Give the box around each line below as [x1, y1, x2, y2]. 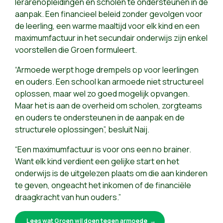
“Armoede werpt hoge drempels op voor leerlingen [15, 64, 199, 76]
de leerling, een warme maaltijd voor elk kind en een [15, 20, 200, 32]
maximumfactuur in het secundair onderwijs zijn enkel [15, 32, 208, 44]
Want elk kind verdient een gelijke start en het [15, 156, 179, 167]
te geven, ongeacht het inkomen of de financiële [15, 180, 191, 191]
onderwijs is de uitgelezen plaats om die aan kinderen [15, 168, 208, 179]
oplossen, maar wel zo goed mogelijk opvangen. [15, 88, 190, 100]
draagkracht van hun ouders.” [15, 192, 121, 203]
